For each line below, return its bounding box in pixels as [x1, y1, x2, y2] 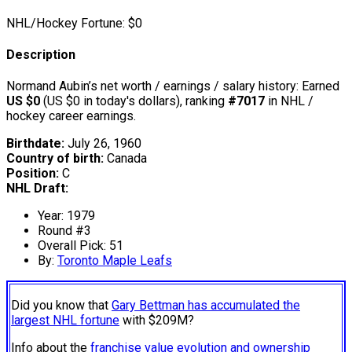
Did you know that [11, 298, 112, 313]
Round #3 [38, 223, 91, 239]
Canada [104, 151, 147, 167]
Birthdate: [6, 136, 64, 152]
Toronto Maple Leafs [57, 253, 172, 269]
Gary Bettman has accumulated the [112, 298, 300, 313]
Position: [6, 166, 59, 181]
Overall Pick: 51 [38, 238, 123, 254]
